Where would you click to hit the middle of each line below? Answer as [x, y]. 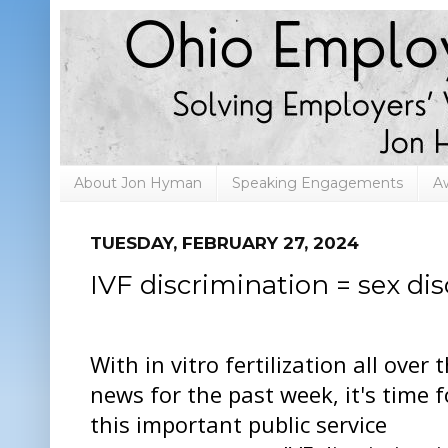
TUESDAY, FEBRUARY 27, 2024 [224, 242]
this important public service [238, 424]
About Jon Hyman [138, 183]
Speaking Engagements [317, 183]
